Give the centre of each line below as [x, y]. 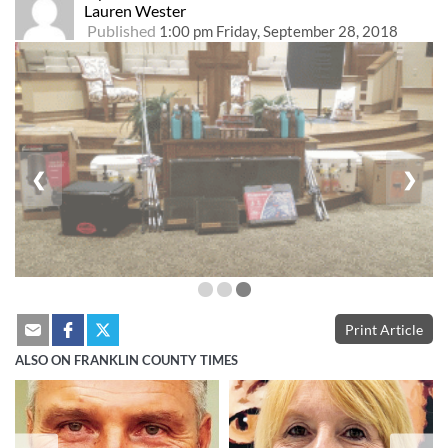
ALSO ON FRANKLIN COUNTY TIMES [126, 360]
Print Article [384, 330]
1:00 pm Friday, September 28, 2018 [278, 31]
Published [121, 31]
